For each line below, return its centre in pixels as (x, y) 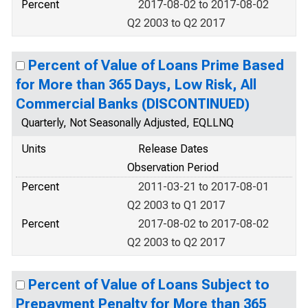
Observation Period (173, 167)
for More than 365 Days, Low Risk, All (136, 85)
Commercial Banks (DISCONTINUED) (133, 104)
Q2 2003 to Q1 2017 (176, 205)
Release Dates (173, 149)
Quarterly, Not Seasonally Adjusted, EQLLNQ (128, 123)
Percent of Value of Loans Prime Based (156, 65)
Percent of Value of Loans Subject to (149, 285)
